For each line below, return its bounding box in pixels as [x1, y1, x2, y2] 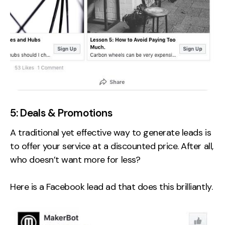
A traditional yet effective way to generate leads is [10, 126, 211, 139]
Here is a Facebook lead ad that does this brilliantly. [10, 180, 213, 193]
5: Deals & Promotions [10, 105, 113, 120]
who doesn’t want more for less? [10, 153, 141, 166]
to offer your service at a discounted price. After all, [10, 140, 213, 152]
